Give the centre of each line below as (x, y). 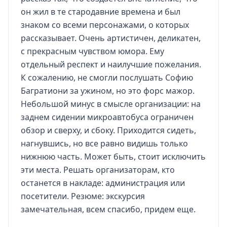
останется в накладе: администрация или (103, 183)
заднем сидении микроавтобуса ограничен (107, 117)
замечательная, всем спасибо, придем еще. (108, 209)
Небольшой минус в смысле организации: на (111, 104)
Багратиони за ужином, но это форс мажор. (108, 91)
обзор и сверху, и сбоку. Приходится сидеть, (108, 130)
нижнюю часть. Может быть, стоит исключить (113, 157)
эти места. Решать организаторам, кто (98, 170)
